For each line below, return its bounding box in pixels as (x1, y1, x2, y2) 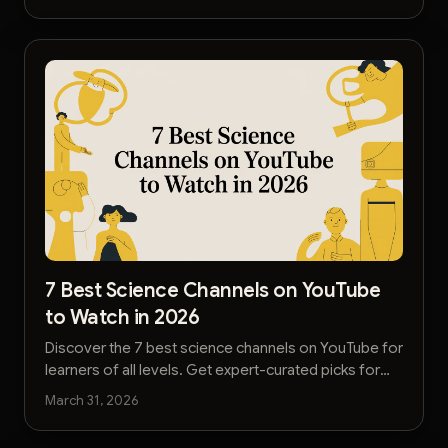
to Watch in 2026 (45, 304, 199, 330)
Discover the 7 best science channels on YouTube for (45, 339, 403, 358)
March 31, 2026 (45, 391, 138, 409)
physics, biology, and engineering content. (45, 383, 330, 402)
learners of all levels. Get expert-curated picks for (45, 361, 380, 380)
